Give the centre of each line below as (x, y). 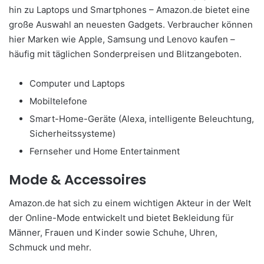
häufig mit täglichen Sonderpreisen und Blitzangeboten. (125, 54)
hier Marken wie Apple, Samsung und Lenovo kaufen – (122, 39)
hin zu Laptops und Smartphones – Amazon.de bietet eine (129, 9)
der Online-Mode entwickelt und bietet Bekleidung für (121, 218)
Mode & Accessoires (77, 179)
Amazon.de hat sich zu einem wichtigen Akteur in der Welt (130, 203)
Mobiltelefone (58, 101)
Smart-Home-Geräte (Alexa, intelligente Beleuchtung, (142, 118)
